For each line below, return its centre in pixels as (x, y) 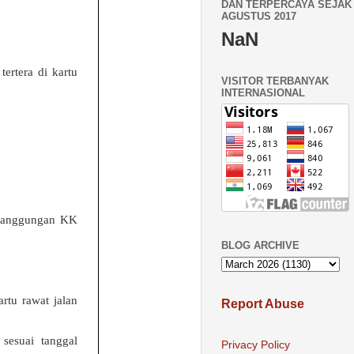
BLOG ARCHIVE (260, 246)
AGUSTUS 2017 (259, 17)
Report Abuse (263, 303)
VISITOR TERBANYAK (275, 81)
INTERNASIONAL (263, 92)
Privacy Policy (256, 345)
